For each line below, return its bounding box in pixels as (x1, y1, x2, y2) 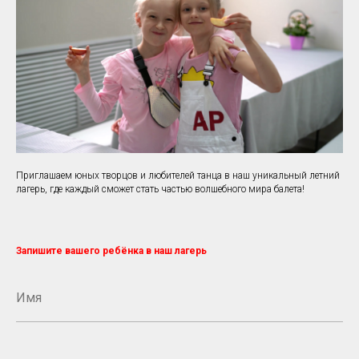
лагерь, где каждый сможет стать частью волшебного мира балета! (16, 183, 305, 195)
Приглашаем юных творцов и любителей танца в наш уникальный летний (16, 169, 340, 181)
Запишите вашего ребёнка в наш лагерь (16, 244, 207, 256)
